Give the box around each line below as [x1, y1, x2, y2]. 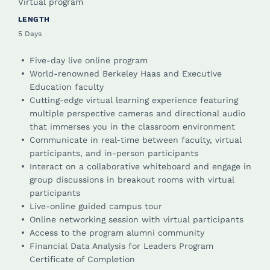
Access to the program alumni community [30, 228, 204, 238]
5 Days [18, 30, 42, 39]
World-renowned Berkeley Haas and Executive [30, 69, 222, 79]
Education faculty [30, 82, 104, 92]
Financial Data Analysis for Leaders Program [30, 241, 213, 251]
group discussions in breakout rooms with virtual [30, 175, 234, 185]
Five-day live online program [30, 55, 148, 66]
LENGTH [18, 15, 50, 24]
